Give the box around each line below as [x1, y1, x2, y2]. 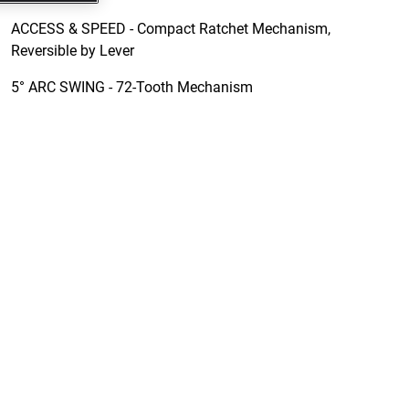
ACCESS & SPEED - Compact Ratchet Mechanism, [11, 20, 330, 37]
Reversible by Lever [11, 42, 134, 59]
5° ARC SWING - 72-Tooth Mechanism [11, 79, 253, 96]
